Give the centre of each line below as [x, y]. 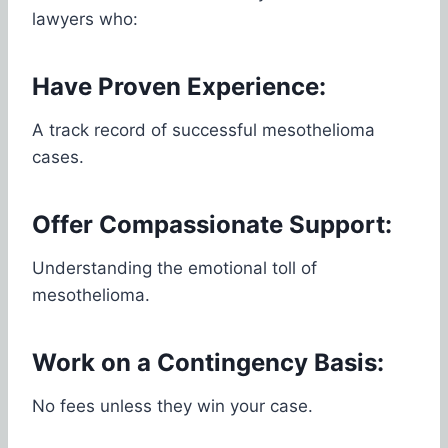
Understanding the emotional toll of [174, 267]
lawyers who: [85, 18]
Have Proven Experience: [179, 86]
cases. [58, 156]
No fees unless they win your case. [172, 405]
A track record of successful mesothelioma [203, 129]
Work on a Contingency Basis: [208, 362]
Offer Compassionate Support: [212, 224]
